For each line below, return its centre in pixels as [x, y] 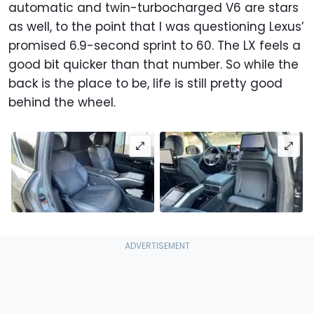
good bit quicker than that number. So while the [153, 64]
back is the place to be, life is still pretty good [145, 83]
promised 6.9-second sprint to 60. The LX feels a [155, 45]
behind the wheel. [62, 102]
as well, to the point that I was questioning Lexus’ [156, 26]
